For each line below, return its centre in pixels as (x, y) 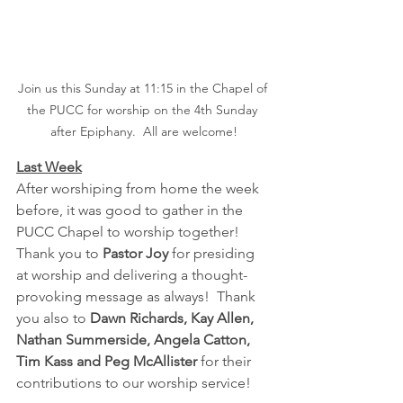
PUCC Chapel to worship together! (131, 232)
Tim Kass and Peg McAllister (107, 362)
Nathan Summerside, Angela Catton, (135, 340)
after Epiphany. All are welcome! (144, 132)
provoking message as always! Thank (138, 297)
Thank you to (59, 254)
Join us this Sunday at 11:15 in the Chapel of (144, 89)
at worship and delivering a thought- (132, 275)
